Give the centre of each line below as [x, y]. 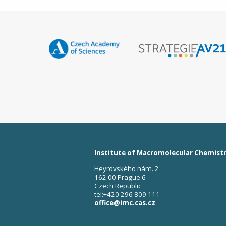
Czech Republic [118, 185]
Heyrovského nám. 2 [127, 168]
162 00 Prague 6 [120, 177]
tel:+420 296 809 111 [127, 194]
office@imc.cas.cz [125, 203]
